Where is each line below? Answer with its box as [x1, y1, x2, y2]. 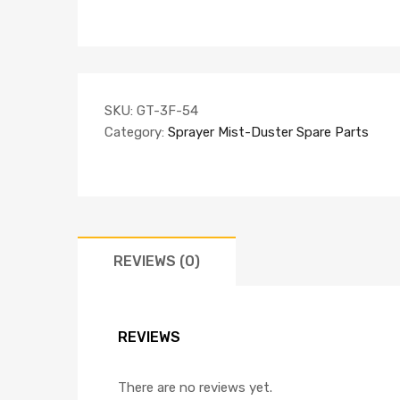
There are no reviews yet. [118, 379, 272, 396]
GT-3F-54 [137, 102, 198, 119]
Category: [104, 123, 168, 140]
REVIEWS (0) [113, 252, 200, 270]
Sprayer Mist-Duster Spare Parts [168, 123, 369, 140]
